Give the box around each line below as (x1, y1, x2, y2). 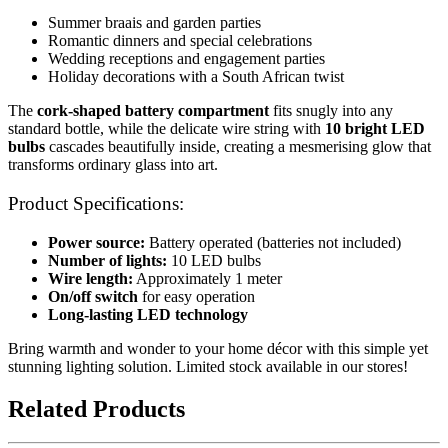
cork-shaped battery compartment (37, 102, 269, 120)
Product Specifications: (8, 192, 184, 214)
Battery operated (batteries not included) (145, 233, 401, 251)
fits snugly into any (269, 102, 393, 120)
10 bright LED (325, 120, 425, 138)
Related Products (8, 395, 185, 422)
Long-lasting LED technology (48, 305, 248, 323)
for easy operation (138, 287, 255, 305)
